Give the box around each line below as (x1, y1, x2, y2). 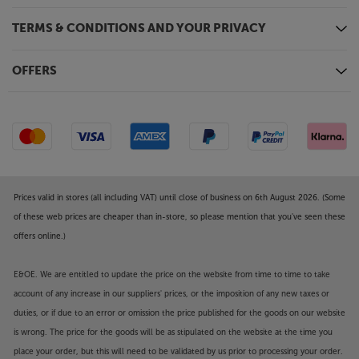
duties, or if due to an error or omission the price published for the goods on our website (14, 309, 345, 318)
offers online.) (14, 232, 66, 241)
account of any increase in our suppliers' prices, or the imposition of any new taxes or (14, 289, 329, 299)
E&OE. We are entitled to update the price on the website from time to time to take (14, 270, 330, 280)
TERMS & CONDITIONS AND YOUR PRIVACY (12, 22, 266, 34)
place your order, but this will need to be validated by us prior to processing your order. (14, 347, 343, 357)
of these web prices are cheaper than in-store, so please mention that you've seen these (14, 212, 345, 222)
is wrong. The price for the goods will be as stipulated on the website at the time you (14, 328, 333, 337)
